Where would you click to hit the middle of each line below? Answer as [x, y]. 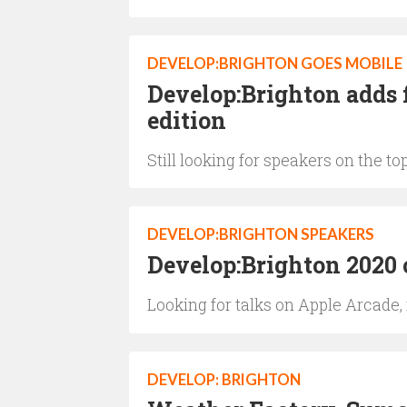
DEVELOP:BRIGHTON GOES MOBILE [275, 64]
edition [187, 120]
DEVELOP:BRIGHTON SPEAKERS [261, 234]
